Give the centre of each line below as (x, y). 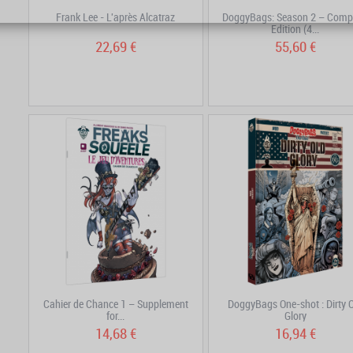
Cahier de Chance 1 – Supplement (115, 303)
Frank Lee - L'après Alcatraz (116, 17)
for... (116, 315)
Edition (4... (295, 28)
